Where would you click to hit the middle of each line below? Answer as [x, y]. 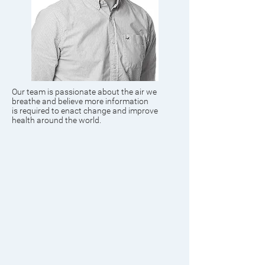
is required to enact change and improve [85, 111]
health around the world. [57, 120]
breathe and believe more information [80, 101]
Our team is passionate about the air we [84, 92]
